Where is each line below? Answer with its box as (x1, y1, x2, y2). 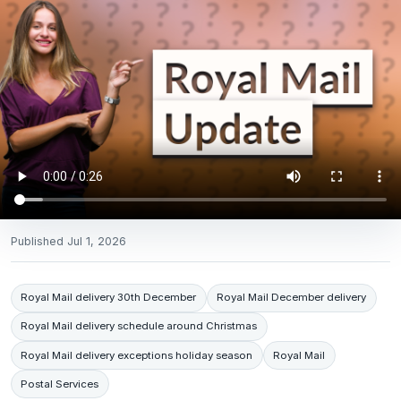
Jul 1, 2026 (67, 234, 126, 248)
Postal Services (21, 377, 99, 390)
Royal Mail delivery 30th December (21, 291, 197, 304)
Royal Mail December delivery (217, 291, 367, 304)
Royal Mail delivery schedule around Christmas (21, 320, 258, 333)
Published (11, 234, 67, 248)
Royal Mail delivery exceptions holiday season (21, 348, 253, 362)
